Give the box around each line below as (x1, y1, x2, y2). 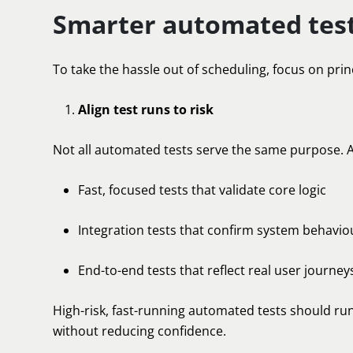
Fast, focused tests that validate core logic (78, 181, 326, 199)
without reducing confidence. (53, 322, 226, 340)
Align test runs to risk (78, 101, 214, 118)
